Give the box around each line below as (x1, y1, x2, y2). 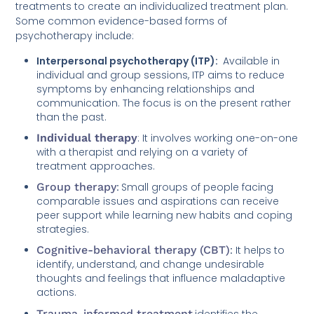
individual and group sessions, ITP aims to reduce (36, 67, 285, 82)
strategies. (36, 221, 90, 236)
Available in (220, 53, 280, 68)
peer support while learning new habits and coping (36, 207, 293, 222)
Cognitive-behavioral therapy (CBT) (36, 243, 231, 257)
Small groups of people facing (121, 179, 274, 194)
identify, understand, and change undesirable (36, 257, 265, 271)
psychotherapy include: (15, 28, 135, 43)
